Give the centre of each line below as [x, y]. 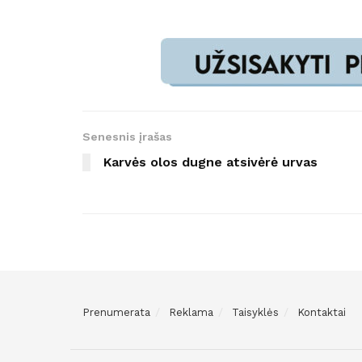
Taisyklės [255, 312]
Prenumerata [116, 312]
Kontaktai [322, 312]
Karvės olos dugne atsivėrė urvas [210, 162]
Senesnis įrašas [127, 136]
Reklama [191, 312]
